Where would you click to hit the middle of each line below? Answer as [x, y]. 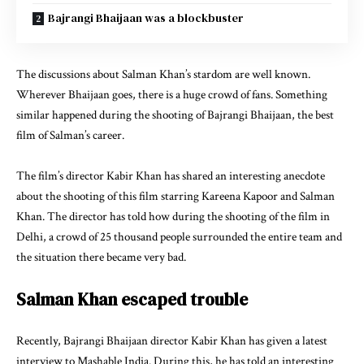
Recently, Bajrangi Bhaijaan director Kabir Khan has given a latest [172, 341]
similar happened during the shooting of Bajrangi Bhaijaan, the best [175, 115]
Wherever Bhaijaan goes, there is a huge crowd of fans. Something [172, 94]
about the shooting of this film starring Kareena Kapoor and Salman [175, 197]
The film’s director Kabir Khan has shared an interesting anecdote [171, 176]
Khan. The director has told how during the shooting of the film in [173, 217]
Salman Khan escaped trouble [132, 299]
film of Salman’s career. [70, 135]
